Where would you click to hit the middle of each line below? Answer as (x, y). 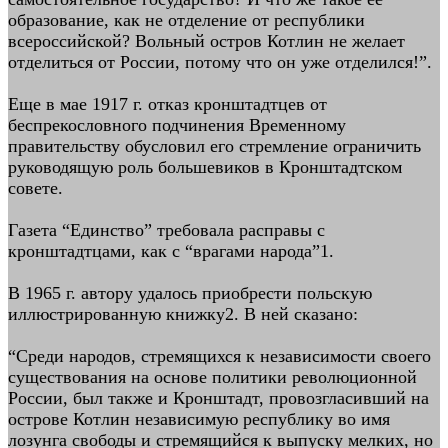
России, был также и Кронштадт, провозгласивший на (218, 398)
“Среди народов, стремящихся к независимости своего (219, 356)
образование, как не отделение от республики (186, 20)
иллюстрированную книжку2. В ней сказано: (183, 314)
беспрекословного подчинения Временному (177, 125)
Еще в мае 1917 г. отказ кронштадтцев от (167, 104)
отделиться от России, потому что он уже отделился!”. (220, 62)
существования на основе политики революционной (212, 377)
